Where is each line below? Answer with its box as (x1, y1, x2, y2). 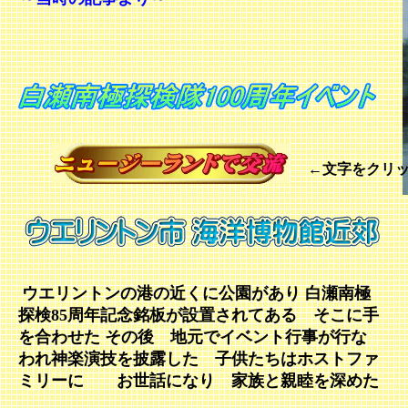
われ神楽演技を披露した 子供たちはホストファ (18, 350, 379, 368)
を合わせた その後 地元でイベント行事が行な (18, 328, 367, 346)
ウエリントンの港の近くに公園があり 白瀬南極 (22, 284, 371, 302)
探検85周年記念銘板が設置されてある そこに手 (18, 306, 379, 324)
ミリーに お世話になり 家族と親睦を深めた (18, 372, 379, 390)
